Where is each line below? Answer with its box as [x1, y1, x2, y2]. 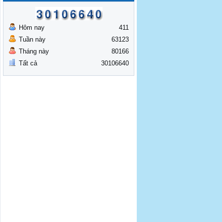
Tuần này [19, 36, 46, 43]
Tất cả [19, 59, 37, 67]
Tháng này [19, 48, 49, 55]
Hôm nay [19, 24, 45, 31]
